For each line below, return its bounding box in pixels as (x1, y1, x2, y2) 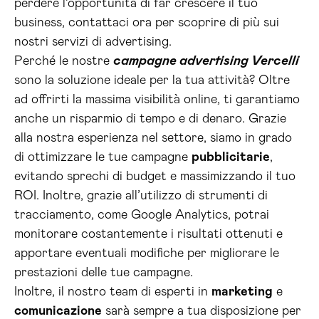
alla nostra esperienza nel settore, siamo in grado (14, 132, 292, 145)
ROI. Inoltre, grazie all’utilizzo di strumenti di (14, 189, 268, 202)
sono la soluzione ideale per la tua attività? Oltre (14, 74, 290, 87)
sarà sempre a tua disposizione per (102, 305, 301, 318)
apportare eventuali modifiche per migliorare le (14, 247, 279, 260)
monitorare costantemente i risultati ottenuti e (14, 228, 283, 241)
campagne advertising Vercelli (113, 55, 299, 68)
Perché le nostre (14, 55, 113, 68)
